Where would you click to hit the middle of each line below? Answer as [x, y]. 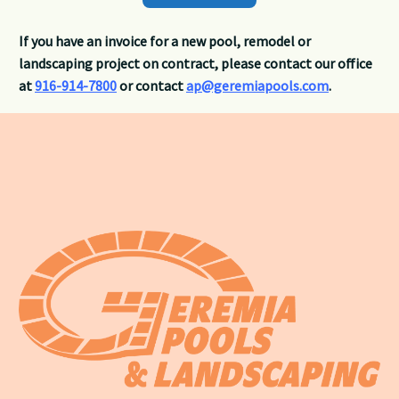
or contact [151, 86]
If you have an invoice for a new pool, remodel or [165, 41]
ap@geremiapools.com [257, 86]
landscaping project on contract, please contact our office [195, 64]
